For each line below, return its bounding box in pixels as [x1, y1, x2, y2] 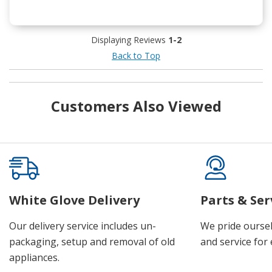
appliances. [9, 251, 59, 265]
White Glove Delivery [9, 192, 140, 209]
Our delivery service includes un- [9, 219, 156, 233]
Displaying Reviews [90, 34, 168, 46]
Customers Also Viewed [50, 96, 222, 117]
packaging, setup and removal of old [9, 235, 175, 249]
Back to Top [112, 50, 160, 62]
